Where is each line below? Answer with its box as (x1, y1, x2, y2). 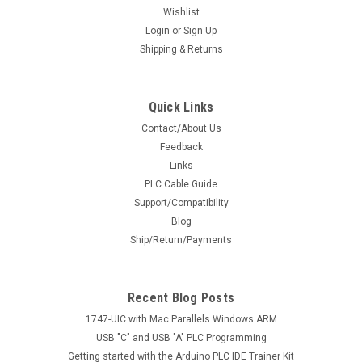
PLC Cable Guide (145, 178, 217, 190)
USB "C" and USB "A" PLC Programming (95, 331, 267, 343)
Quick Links (148, 99, 214, 115)
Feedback (159, 141, 203, 153)
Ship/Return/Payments (130, 234, 232, 246)
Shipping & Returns (139, 43, 223, 55)
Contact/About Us (141, 122, 221, 134)
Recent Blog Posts (127, 289, 235, 305)
